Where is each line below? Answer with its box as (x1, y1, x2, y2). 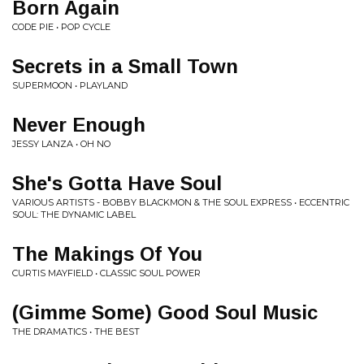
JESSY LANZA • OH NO (12, 138, 110, 149)
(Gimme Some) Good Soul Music (12, 301, 318, 323)
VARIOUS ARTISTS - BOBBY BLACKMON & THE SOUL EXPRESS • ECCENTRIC (12, 197, 349, 208)
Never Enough (12, 114, 145, 136)
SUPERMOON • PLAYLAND (12, 80, 128, 91)
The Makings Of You (12, 243, 202, 265)
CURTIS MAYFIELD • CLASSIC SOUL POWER (12, 267, 201, 279)
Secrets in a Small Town (12, 55, 238, 77)
